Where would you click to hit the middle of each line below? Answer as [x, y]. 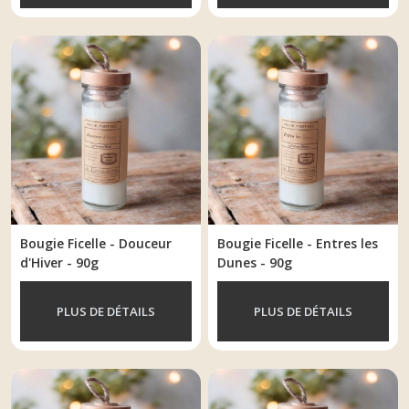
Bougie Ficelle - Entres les [298, 244]
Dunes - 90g [255, 263]
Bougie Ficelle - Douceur [96, 244]
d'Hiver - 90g [59, 263]
